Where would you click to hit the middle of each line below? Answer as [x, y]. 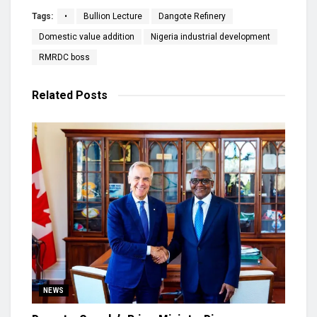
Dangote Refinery [192, 17]
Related [52, 96]
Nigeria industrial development [211, 37]
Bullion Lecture [113, 17]
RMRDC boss [64, 58]
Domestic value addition [87, 37]
